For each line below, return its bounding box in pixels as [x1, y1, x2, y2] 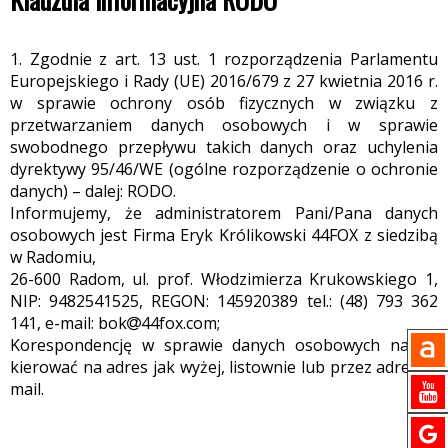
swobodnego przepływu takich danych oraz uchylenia [10, 136, 438, 159]
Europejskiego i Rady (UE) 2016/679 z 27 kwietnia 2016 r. [10, 70, 438, 93]
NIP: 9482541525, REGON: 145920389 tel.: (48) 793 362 [10, 290, 438, 313]
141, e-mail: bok [10, 312, 127, 335]
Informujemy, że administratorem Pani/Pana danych [10, 202, 438, 225]
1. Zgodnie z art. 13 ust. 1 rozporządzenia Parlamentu [10, 48, 438, 71]
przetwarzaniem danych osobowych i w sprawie [10, 114, 438, 137]
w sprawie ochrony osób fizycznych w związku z [10, 92, 438, 115]
